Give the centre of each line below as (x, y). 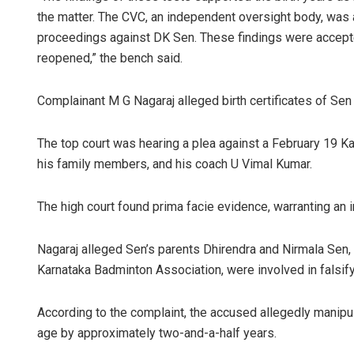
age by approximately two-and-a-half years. (157, 333)
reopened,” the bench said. (110, 58)
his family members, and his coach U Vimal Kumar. (175, 164)
